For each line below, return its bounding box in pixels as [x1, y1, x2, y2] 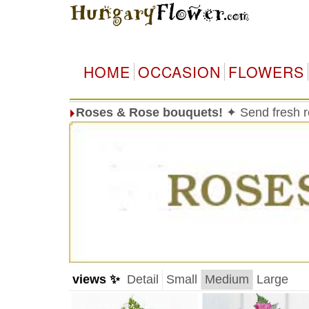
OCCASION [137, 61, 221, 82]
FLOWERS [228, 61, 304, 82]
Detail [126, 272, 159, 286]
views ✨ [72, 272, 120, 286]
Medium [204, 272, 249, 286]
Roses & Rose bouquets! [75, 106, 223, 119]
